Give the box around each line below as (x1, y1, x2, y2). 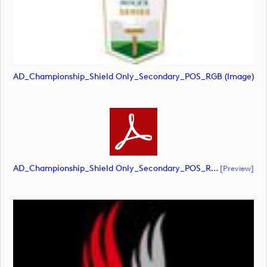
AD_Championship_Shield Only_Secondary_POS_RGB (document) (211, 163, 219, 173)
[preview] (220, 163, 254, 173)
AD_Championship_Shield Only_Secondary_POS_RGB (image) (13, 72, 254, 82)
